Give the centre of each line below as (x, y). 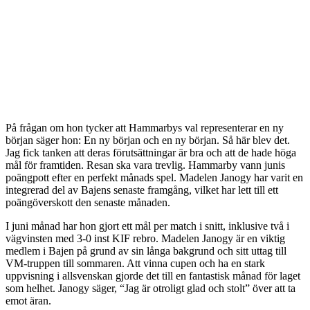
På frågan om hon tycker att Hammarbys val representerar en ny (145, 128)
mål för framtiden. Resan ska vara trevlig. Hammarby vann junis (145, 165)
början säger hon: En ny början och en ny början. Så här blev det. (148, 140)
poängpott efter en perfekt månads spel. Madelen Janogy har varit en (154, 178)
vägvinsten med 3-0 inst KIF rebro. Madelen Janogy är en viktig (145, 239)
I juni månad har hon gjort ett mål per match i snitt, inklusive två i (147, 226)
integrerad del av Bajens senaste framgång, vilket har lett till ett (142, 190)
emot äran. (28, 301)
